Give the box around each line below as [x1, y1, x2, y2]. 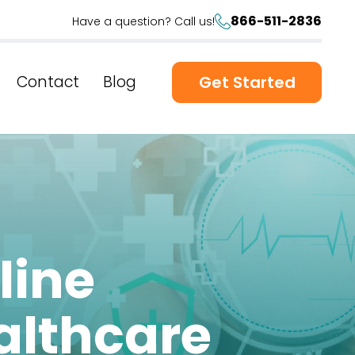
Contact [17, 71, 79, 93]
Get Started [198, 71, 296, 94]
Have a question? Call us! [72, 13, 215, 29]
